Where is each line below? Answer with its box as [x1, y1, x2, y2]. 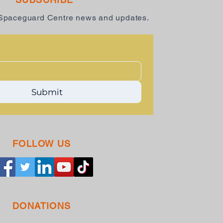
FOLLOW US [12, 138, 71, 149]
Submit [31, 87, 63, 97]
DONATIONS [12, 200, 71, 211]
